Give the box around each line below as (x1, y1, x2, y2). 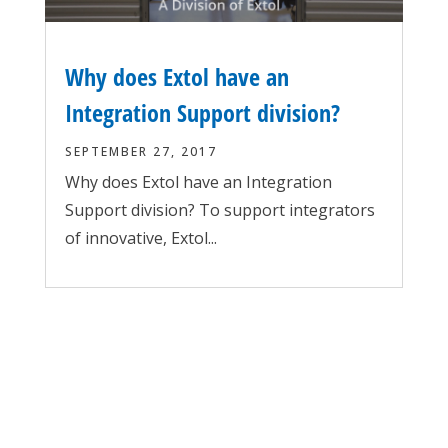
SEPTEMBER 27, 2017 (64, 142, 217, 160)
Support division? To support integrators (64, 198, 375, 221)
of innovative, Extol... (64, 226, 217, 249)
